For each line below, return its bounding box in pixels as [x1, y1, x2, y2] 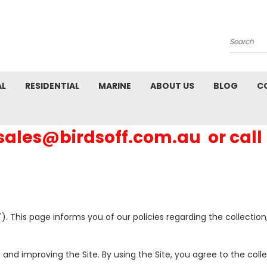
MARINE [98, 80, 131, 92]
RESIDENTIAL [25, 80, 79, 92]
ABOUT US [150, 80, 194, 92]
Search [229, 40, 259, 52]
